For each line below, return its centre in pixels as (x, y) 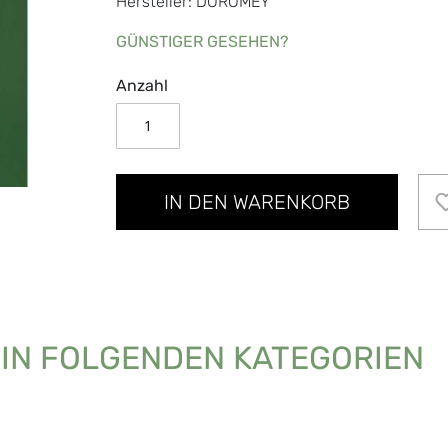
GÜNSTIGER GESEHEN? (202, 41)
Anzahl (141, 85)
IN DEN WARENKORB (256, 201)
